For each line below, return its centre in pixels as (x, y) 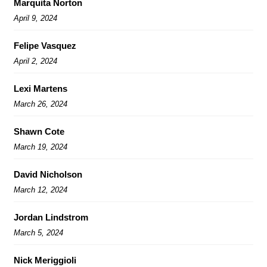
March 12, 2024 (41, 190)
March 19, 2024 (41, 147)
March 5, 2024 (38, 232)
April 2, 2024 (35, 61)
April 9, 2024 (35, 18)
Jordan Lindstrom (51, 217)
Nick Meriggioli (45, 260)
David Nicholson (48, 174)
